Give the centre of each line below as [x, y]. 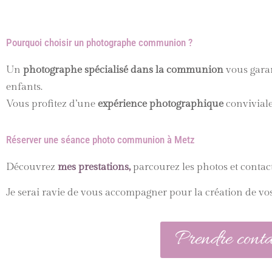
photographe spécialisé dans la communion [123, 70]
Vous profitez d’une [52, 104]
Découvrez [32, 167]
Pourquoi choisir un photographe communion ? [99, 42]
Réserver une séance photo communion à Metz [100, 139]
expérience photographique [161, 104]
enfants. [24, 87]
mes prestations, [94, 167]
